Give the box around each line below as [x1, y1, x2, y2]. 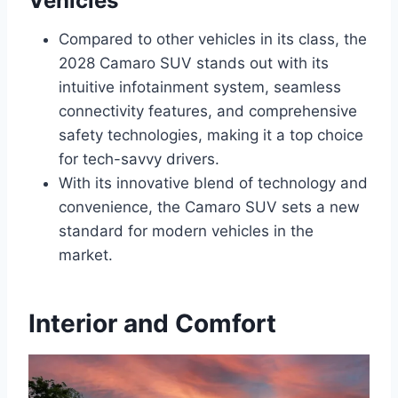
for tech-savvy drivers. [59, 149, 219, 168]
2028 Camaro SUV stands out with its [59, 53, 329, 72]
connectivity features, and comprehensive [59, 101, 357, 120]
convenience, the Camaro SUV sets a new [59, 197, 360, 216]
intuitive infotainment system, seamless [59, 77, 341, 96]
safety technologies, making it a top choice [59, 125, 363, 144]
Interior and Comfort [28, 307, 276, 338]
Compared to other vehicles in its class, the [59, 29, 367, 48]
